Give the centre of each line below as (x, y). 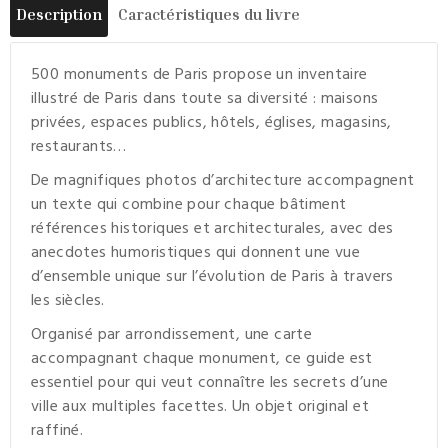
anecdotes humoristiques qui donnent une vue (196, 253)
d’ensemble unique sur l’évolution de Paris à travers (212, 277)
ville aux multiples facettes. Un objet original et (200, 407)
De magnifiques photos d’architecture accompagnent (223, 181)
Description (59, 14)
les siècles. (68, 301)
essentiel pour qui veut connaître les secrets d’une (210, 383)
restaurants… (79, 147)
